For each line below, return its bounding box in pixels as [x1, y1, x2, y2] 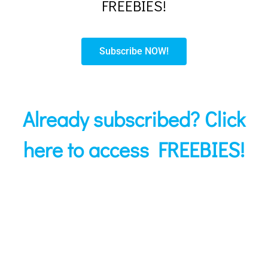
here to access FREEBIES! [23, 135, 245, 163]
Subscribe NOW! [99, 45, 169, 57]
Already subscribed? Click [23, 105, 245, 132]
